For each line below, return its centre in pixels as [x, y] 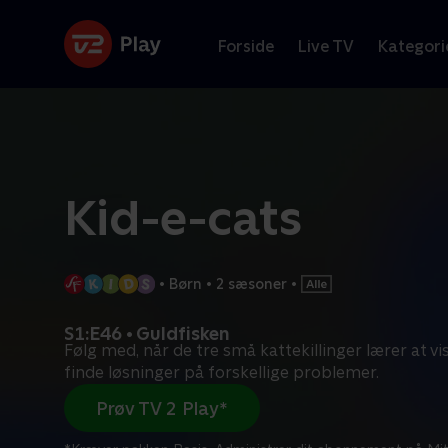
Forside [246, 46]
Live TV [326, 46]
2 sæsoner [251, 283]
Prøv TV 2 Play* [162, 408]
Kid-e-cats [183, 218]
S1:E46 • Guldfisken [147, 333]
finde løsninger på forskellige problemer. [221, 372]
